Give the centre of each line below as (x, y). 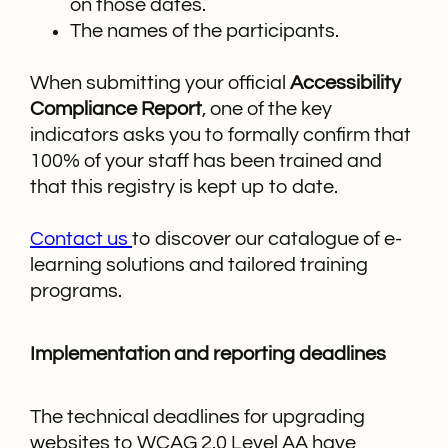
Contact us (79, 238)
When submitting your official (160, 82)
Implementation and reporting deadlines (208, 353)
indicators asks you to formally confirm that (220, 134)
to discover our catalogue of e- (267, 238)
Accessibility (345, 82)
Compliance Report (116, 108)
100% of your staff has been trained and (206, 160)
